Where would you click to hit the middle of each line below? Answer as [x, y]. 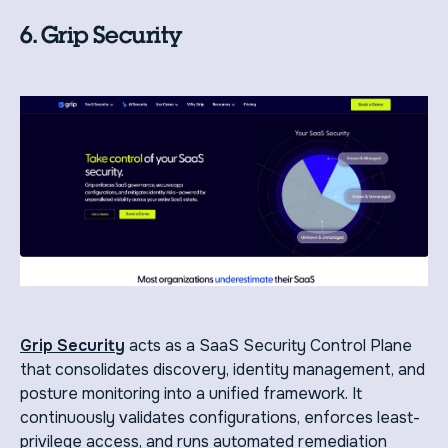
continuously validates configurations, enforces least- [220, 417]
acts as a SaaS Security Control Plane [268, 345]
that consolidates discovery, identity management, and [222, 369]
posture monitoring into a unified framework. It [191, 393]
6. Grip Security [101, 35]
